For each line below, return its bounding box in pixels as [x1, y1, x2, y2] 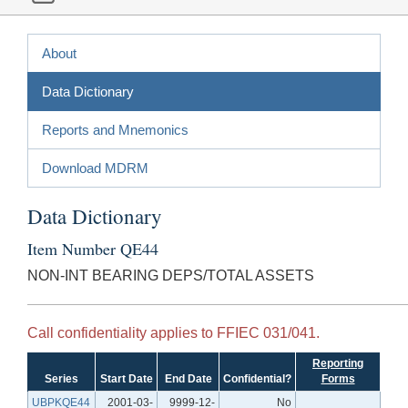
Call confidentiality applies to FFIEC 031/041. [27, 324, 320, 341]
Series [45, 372, 78, 385]
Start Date [99, 372, 153, 385]
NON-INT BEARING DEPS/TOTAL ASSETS [27, 267, 314, 283]
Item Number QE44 [27, 237, 158, 260]
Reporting [312, 356, 363, 370]
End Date [164, 372, 212, 385]
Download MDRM [42, 159, 148, 176]
